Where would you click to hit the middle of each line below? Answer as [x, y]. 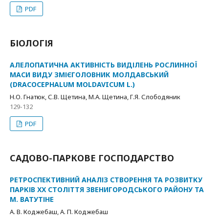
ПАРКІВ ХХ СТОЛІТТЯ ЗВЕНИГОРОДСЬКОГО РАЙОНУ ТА [107, 189]
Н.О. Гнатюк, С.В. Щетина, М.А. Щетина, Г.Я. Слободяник [95, 97]
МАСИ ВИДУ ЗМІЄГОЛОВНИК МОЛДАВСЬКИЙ [89, 75]
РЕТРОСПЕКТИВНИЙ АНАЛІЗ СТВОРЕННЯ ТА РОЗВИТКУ [106, 180]
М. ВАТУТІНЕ [32, 199]
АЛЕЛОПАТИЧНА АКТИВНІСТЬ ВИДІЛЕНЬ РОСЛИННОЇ [104, 65]
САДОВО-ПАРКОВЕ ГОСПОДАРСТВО [92, 158]
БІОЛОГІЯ [32, 43]
